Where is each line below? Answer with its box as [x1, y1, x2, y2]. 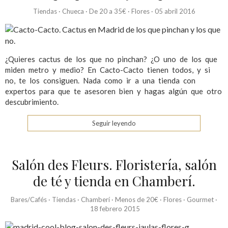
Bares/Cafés [11, 195, 47, 204]
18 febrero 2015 [90, 205, 140, 213]
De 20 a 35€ [89, 7, 126, 16]
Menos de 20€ [115, 195, 158, 204]
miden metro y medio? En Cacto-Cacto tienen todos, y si [5, 65, 210, 75]
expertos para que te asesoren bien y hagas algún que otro [5, 87, 222, 96]
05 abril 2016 [154, 7, 195, 16]
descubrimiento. [5, 97, 59, 107]
